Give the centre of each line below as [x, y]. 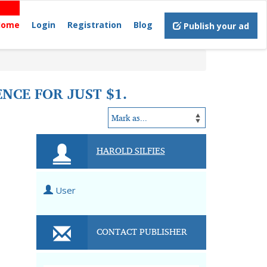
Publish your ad [215, 26]
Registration [94, 25]
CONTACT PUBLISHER [142, 231]
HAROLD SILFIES [131, 150]
